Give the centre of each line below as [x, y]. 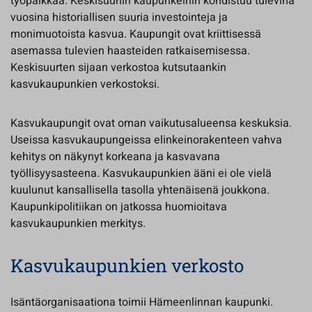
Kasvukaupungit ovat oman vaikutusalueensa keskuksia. [151, 123]
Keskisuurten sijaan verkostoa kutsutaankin [118, 68]
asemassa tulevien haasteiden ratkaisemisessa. [130, 51]
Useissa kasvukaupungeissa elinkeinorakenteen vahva [146, 140]
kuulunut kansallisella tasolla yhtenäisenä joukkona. [140, 190]
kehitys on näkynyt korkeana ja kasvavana [115, 157]
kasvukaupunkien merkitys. [78, 224]
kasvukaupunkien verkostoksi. [85, 84]
